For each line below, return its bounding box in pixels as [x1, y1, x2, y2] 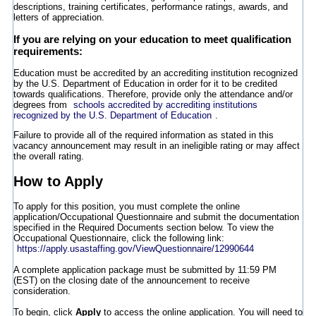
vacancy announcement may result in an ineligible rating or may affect [13, 140, 300, 152]
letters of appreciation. [13, 12, 104, 23]
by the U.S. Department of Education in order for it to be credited [13, 78, 277, 90]
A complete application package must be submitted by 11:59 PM [13, 264, 276, 275]
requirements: [13, 45, 83, 58]
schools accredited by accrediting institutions [73, 99, 257, 111]
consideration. [13, 285, 71, 296]
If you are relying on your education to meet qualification [13, 33, 291, 46]
